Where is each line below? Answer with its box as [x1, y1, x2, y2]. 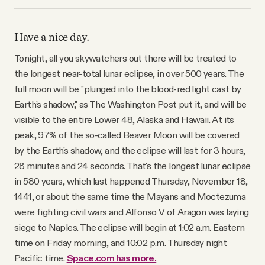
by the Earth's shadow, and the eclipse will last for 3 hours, [14, 144, 245, 157]
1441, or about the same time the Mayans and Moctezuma [14, 190, 246, 203]
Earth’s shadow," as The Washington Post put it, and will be [14, 98, 247, 111]
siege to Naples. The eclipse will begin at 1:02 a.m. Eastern [14, 221, 244, 234]
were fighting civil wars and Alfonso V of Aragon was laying [14, 206, 249, 218]
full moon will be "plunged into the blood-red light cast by [14, 83, 241, 95]
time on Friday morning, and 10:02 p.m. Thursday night [14, 237, 227, 249]
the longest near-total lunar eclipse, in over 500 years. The [14, 67, 244, 80]
